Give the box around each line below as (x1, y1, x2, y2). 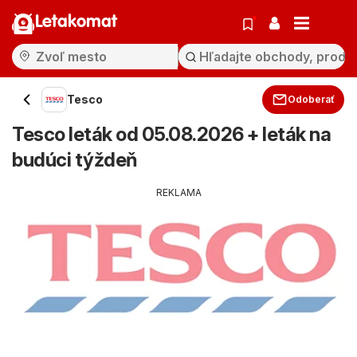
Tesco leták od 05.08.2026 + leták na (12, 123, 331, 146)
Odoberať (288, 93, 335, 105)
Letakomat (35, 14, 117, 31)
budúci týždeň (12, 148, 137, 171)
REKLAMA (155, 186, 202, 198)
